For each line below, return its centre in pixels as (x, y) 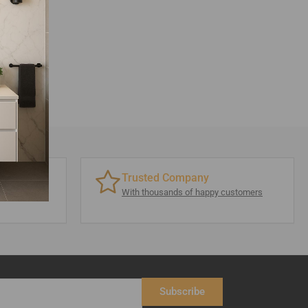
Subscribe (182, 291)
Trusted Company (165, 178)
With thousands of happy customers (192, 192)
